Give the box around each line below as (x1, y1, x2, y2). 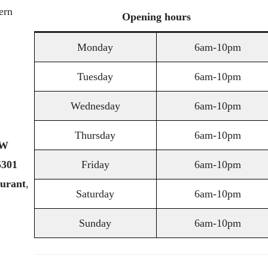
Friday (81, 159, 109, 170)
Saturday (76, 188, 114, 200)
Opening (122, 11, 162, 23)
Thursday (75, 129, 115, 141)
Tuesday (77, 71, 113, 83)
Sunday (79, 217, 111, 229)
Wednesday (70, 100, 120, 112)
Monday (77, 41, 113, 53)
